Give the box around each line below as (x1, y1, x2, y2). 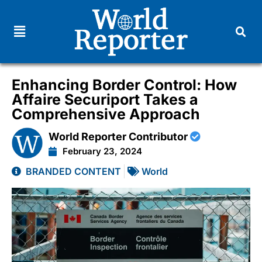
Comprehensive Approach (12, 105, 200, 123)
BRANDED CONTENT (26, 165, 121, 177)
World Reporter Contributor (49, 130, 191, 143)
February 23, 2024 (63, 145, 143, 157)
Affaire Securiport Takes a (12, 90, 198, 108)
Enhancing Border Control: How (12, 75, 237, 94)
